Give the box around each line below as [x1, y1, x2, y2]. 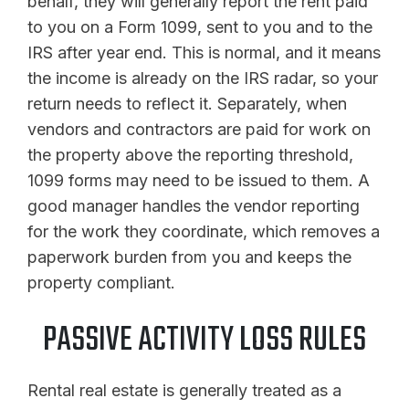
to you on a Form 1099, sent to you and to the [27, 16, 372, 37]
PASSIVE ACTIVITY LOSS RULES [43, 314, 366, 367]
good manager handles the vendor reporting [27, 195, 360, 215]
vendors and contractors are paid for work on [27, 119, 371, 139]
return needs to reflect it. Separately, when [27, 93, 347, 113]
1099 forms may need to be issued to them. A [27, 170, 370, 190]
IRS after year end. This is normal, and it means [27, 42, 381, 62]
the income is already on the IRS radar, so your [27, 68, 378, 88]
